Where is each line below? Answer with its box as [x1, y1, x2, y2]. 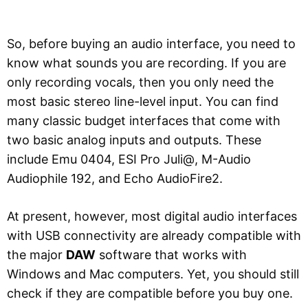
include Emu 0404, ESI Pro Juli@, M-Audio [7, 151, 251, 166]
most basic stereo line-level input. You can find [7, 93, 278, 109]
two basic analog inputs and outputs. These [7, 132, 261, 147]
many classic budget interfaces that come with [7, 113, 280, 128]
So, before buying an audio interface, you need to [7, 36, 296, 51]
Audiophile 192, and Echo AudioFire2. [7, 170, 223, 186]
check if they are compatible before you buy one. [7, 285, 293, 300]
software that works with [96, 247, 247, 262]
